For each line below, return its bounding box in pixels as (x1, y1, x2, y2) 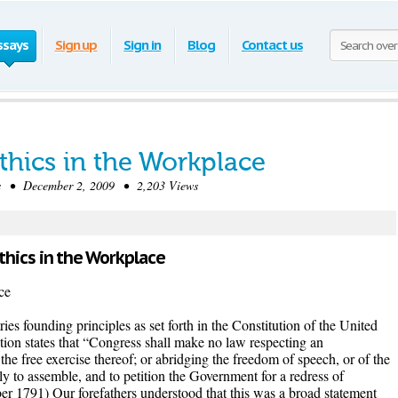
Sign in (123, 36, 162, 53)
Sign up (54, 36, 98, 53)
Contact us (241, 36, 303, 53)
